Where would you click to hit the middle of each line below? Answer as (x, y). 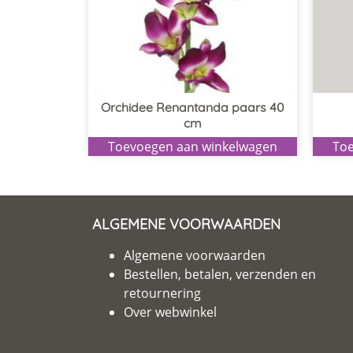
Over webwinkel (170, 312)
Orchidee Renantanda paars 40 (193, 107)
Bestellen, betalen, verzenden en (220, 274)
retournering (162, 293)
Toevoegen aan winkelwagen (193, 146)
